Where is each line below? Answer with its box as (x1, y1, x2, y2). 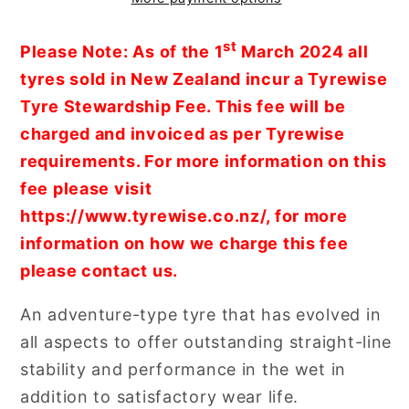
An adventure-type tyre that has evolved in (20, 305, 382, 325)
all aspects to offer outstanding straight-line (20, 332, 393, 352)
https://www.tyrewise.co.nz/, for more (20, 206, 348, 226)
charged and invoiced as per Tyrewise (20, 124, 345, 144)
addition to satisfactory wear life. (20, 387, 299, 407)
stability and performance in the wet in (20, 360, 347, 380)
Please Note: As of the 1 (20, 42, 224, 62)
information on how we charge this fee (20, 234, 349, 254)
